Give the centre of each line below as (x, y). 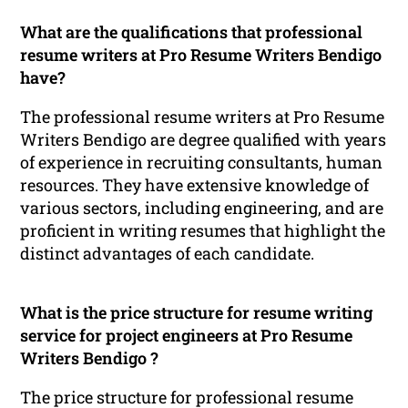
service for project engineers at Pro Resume (187, 335)
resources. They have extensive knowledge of (195, 184)
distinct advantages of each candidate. (168, 253)
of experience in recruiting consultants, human (202, 162)
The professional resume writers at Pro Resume (203, 116)
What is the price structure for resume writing (197, 312)
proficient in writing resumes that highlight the (203, 230)
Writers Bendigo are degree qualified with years (204, 139)
